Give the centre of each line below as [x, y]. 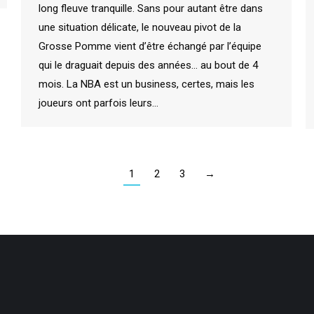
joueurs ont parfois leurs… [98, 103]
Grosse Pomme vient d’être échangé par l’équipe [150, 46]
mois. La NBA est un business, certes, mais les [146, 84]
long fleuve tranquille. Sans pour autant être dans [151, 8]
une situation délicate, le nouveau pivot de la [140, 27]
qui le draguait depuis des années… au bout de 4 [148, 65]
